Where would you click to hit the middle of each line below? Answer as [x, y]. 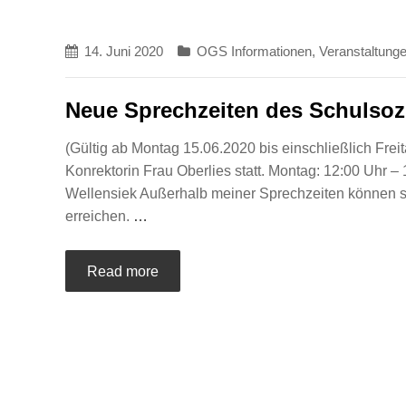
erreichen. [99, 216]
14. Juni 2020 [124, 51]
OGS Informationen [254, 51]
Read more [123, 271]
